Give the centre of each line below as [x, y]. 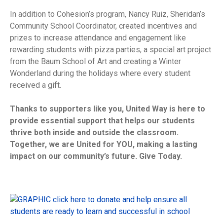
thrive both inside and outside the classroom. [94, 133]
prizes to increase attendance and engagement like [98, 38]
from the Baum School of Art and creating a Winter [95, 62]
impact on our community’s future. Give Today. [96, 156]
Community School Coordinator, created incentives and [103, 26]
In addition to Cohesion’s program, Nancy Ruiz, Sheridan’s [108, 14]
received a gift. [36, 85]
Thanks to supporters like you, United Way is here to [108, 109]
